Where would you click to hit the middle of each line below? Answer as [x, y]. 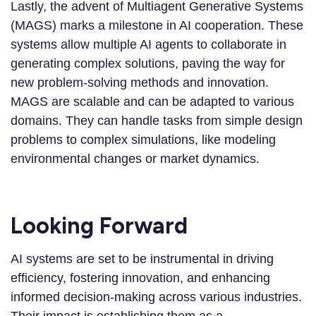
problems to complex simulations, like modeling [143, 140]
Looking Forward [99, 226]
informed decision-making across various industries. [156, 297]
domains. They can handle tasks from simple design [157, 121]
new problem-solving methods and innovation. [140, 83]
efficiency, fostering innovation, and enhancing [140, 278]
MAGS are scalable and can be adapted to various [152, 102]
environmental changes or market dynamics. [135, 159]
